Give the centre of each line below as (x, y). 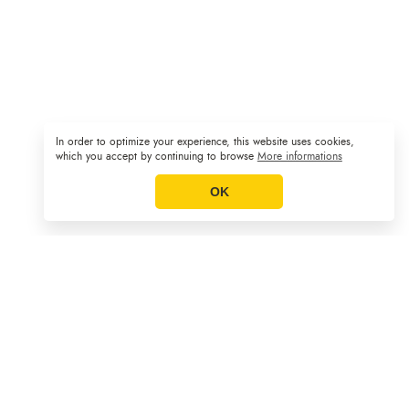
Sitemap (116, 148)
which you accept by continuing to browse (156, 157)
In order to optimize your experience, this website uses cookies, (204, 142)
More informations (299, 157)
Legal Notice (253, 148)
